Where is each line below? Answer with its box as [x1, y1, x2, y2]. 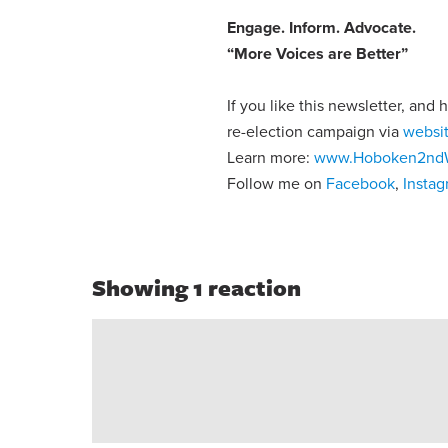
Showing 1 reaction [92, 270, 302, 304]
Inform [285, 17, 337, 38]
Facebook [326, 173, 396, 194]
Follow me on [227, 173, 327, 194]
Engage [227, 17, 282, 38]
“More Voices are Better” [227, 43, 409, 64]
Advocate [340, 17, 413, 38]
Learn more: [227, 147, 315, 168]
